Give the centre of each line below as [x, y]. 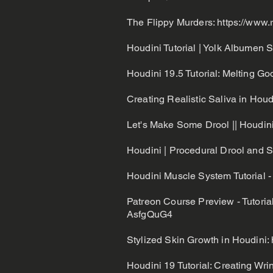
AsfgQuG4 [150, 214]
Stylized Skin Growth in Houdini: [199, 240]
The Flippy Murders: [172, 22]
